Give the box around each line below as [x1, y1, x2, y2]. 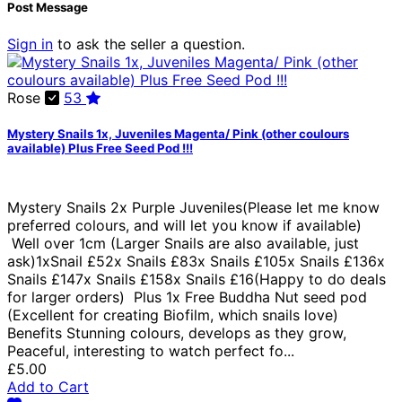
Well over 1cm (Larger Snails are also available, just [7, 233, 359, 252]
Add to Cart [7, 377, 89, 396]
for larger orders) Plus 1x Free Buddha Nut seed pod [7, 287, 367, 306]
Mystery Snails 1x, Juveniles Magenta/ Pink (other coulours [7, 126, 349, 141]
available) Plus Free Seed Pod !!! [7, 140, 193, 155]
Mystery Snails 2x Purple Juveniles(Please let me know [7, 197, 380, 216]
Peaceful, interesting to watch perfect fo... [7, 341, 294, 360]
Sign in [7, 34, 53, 53]
